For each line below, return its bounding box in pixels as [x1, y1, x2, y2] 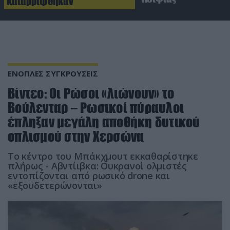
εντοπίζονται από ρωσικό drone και [8, 169, 170, 182]
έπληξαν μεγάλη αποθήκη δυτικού [8, 113, 200, 130]
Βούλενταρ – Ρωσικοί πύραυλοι [8, 99, 184, 116]
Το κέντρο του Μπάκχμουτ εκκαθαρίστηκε [8, 149, 198, 162]
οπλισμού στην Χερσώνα [8, 128, 144, 144]
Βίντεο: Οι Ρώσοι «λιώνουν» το [8, 85, 175, 101]
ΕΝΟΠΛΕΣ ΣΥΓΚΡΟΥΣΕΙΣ [8, 68, 99, 79]
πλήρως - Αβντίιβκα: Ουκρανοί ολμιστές [8, 159, 187, 172]
